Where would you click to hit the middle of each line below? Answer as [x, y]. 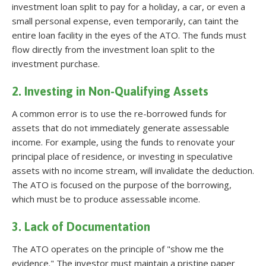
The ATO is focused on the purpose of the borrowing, [122, 184]
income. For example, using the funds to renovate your [123, 142]
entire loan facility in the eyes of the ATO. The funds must [129, 35]
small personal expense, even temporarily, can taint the [125, 20]
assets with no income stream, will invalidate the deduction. [133, 170]
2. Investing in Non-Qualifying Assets [110, 91]
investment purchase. [56, 63]
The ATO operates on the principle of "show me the [118, 248]
